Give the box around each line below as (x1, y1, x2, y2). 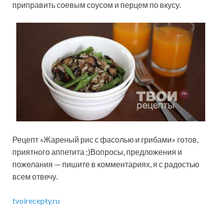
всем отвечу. (12, 172, 58, 182)
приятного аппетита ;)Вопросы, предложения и (12, 147, 182, 157)
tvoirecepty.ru (12, 196, 60, 206)
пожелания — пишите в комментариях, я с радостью (12, 159, 199, 169)
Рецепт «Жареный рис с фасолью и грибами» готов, (12, 135, 198, 145)
